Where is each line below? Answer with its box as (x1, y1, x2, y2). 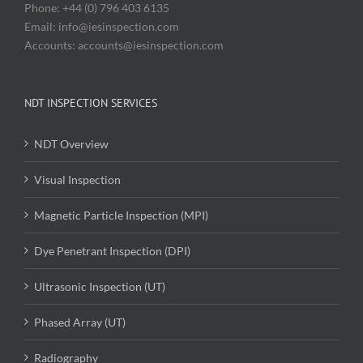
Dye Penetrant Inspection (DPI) (34, 243, 190, 258)
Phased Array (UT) (34, 314, 126, 329)
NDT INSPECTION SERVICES (24, 95, 157, 110)
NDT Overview (34, 136, 109, 151)
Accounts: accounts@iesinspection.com (24, 37, 224, 52)
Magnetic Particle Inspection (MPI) (34, 207, 208, 222)
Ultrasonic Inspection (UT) (34, 279, 165, 293)
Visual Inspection (34, 172, 121, 186)
